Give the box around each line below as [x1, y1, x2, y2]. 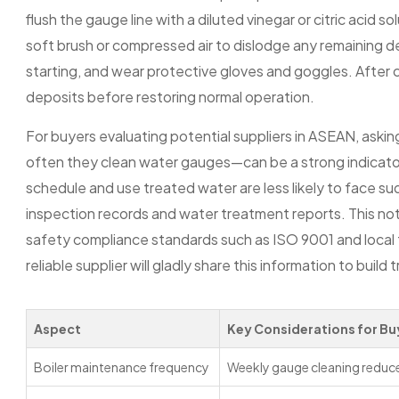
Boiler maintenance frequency [34, 359, 209, 375]
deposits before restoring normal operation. [26, 87, 314, 106]
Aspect [34, 321, 81, 337]
